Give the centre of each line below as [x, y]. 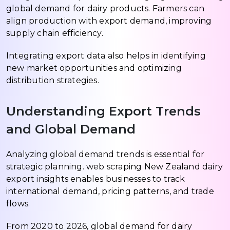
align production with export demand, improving [109, 21]
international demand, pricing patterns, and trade [110, 191]
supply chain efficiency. [55, 33]
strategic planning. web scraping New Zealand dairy [115, 166]
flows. [18, 203]
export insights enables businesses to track [96, 179]
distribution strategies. [53, 80]
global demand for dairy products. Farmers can [106, 8]
